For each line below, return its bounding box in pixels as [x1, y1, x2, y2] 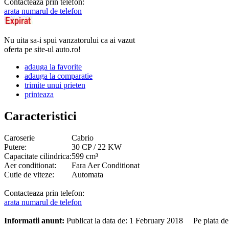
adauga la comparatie [25, 71, 93, 80]
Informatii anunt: [4, 216, 64, 225]
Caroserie [4, 133, 35, 142]
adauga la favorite [25, 62, 82, 71]
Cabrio [72, 133, 94, 142]
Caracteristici [4, 109, 77, 123]
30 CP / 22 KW [72, 142, 122, 151]
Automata [72, 170, 103, 179]
